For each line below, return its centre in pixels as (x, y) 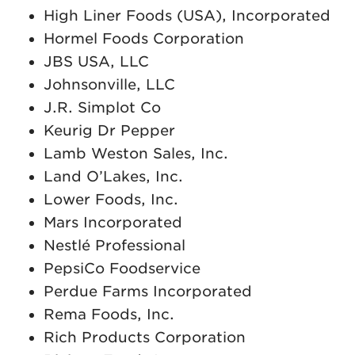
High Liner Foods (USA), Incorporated (187, 16)
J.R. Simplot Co (102, 108)
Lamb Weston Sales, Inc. (138, 154)
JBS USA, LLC (96, 62)
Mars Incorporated (113, 223)
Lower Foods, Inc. (111, 200)
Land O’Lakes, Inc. (113, 177)
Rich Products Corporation (145, 338)
